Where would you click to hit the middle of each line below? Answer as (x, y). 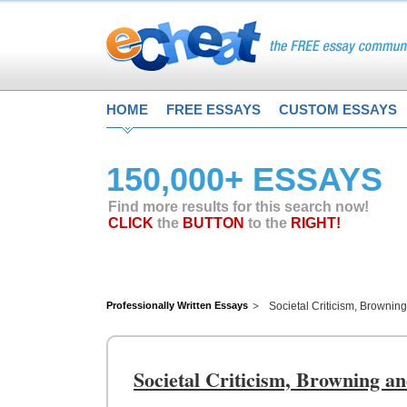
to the (268, 223)
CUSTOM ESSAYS (338, 109)
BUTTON (213, 223)
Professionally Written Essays (177, 305)
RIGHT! (316, 223)
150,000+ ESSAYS (244, 179)
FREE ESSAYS (213, 109)
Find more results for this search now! (238, 207)
